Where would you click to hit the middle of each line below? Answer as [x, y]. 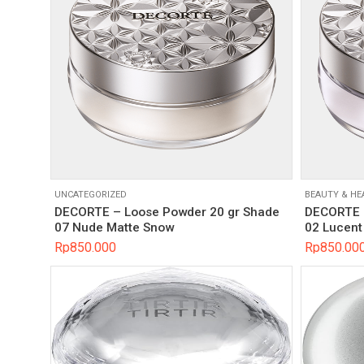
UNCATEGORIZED [91, 194]
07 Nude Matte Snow [114, 228]
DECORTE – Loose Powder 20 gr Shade [167, 212]
